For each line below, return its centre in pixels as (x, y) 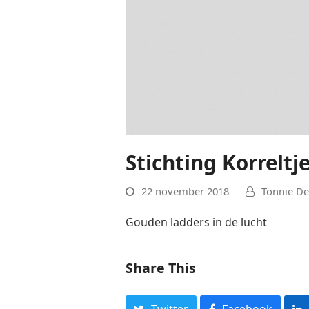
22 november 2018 (185, 191)
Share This (161, 268)
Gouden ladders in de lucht (196, 222)
